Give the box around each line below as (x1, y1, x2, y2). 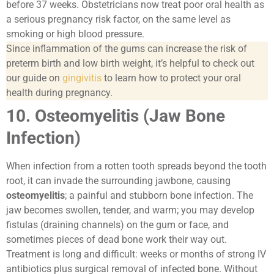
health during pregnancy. (6, 87, 113, 99)
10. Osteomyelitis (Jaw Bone (6, 106, 225, 127)
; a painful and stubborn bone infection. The (65, 190, 253, 202)
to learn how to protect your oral (102, 72, 241, 84)
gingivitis (62, 72, 102, 84)
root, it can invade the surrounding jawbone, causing (6, 175, 231, 187)
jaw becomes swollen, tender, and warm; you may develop (6, 204, 254, 217)
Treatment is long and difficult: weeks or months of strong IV (6, 248, 266, 261)
